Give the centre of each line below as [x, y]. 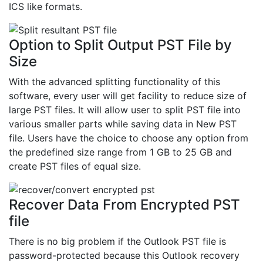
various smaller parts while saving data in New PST [123, 124]
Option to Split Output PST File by [120, 45]
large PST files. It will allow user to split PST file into [125, 110]
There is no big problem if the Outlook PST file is [117, 242]
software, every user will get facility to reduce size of [128, 96]
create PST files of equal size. [75, 166]
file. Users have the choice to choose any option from [129, 138]
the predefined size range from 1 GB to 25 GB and [120, 152]
